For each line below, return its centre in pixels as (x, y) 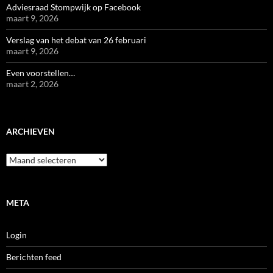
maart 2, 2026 (32, 84)
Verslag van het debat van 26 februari (76, 40)
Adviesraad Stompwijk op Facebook (73, 7)
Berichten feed (34, 257)
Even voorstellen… (41, 73)
